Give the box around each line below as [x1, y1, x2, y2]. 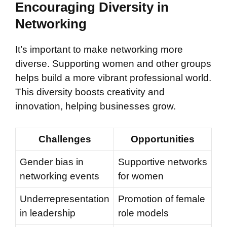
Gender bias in [20, 157, 84, 168]
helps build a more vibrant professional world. [15, 72, 211, 83]
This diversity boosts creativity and [15, 86, 165, 97]
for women [118, 171, 164, 182]
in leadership [20, 208, 75, 219]
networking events [20, 171, 99, 182]
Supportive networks [118, 157, 207, 168]
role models [118, 208, 169, 219]
